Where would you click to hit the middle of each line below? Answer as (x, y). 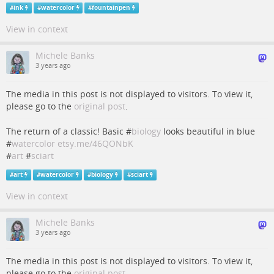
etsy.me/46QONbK (95, 143)
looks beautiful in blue (208, 131)
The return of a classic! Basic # (69, 131)
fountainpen (111, 8)
